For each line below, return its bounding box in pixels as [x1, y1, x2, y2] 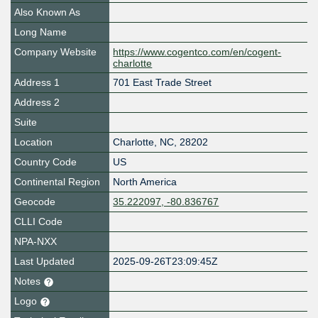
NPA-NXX [14, 236, 57, 248]
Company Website [14, 46, 97, 58]
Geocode [14, 196, 55, 208]
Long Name [14, 26, 67, 38]
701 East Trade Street [113, 77, 212, 89]
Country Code [14, 156, 77, 168]
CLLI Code [14, 216, 62, 228]
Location [14, 136, 53, 148]
